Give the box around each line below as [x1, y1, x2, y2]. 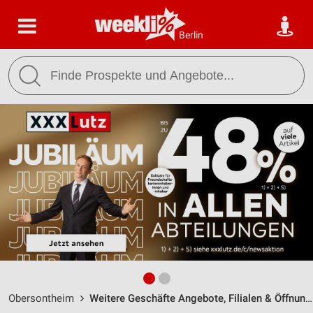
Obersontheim [8, 292, 74, 305]
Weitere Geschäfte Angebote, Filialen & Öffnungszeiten [89, 292, 305, 305]
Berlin [179, 29, 203, 41]
